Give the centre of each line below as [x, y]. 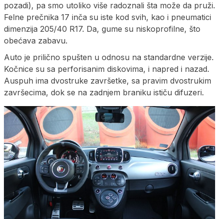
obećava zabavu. [36, 40]
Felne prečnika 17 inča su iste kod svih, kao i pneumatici [108, 17]
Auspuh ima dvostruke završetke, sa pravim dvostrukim [108, 80]
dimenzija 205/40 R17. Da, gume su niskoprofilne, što [102, 29]
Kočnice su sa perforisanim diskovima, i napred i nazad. [107, 69]
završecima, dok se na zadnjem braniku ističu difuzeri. [104, 92]
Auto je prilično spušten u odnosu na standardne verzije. [109, 57]
